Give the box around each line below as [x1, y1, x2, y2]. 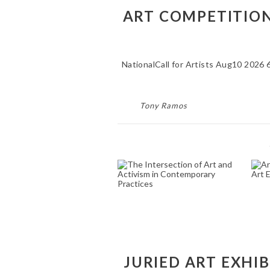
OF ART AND [147, 170, 208, 181]
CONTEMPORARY [136, 192, 219, 203]
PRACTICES [150, 202, 205, 214]
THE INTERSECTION [130, 159, 225, 171]
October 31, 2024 [149, 215, 206, 223]
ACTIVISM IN [146, 181, 209, 192]
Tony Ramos [139, 100, 187, 110]
